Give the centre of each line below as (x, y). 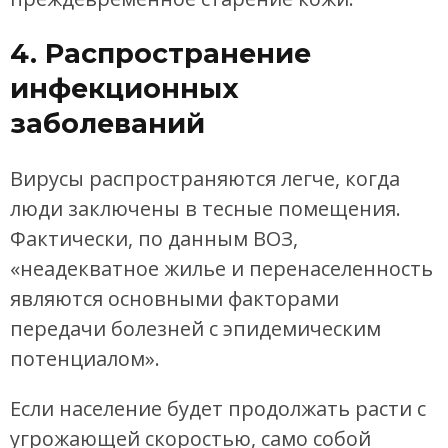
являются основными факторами (174, 298)
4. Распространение (160, 54)
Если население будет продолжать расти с (218, 408)
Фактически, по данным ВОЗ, (154, 238)
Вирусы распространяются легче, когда (205, 178)
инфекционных (124, 89)
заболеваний (107, 124)
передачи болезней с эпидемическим (195, 328)
